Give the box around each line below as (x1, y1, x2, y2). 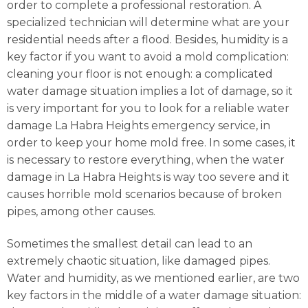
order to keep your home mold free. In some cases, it (7, 135, 296, 149)
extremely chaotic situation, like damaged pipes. (7, 254, 270, 268)
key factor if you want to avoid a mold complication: (7, 49, 289, 63)
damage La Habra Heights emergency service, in (7, 118, 270, 132)
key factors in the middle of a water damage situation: (7, 289, 301, 302)
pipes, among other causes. (7, 204, 155, 218)
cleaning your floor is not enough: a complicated (7, 67, 273, 80)
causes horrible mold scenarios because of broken (7, 187, 282, 201)
